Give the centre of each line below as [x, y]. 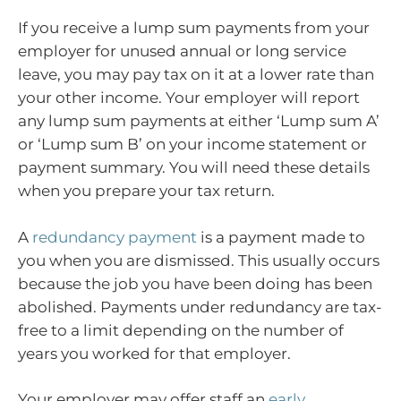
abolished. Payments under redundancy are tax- [200, 307]
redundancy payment [115, 237]
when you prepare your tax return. [146, 191]
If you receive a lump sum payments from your [194, 28]
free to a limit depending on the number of [181, 330]
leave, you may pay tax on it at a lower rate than [196, 75]
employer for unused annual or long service [182, 51]
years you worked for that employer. [154, 353]
